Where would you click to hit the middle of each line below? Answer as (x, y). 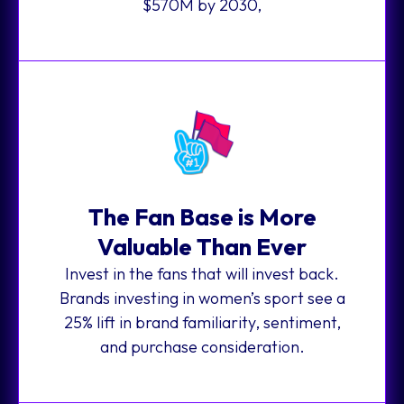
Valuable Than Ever (202, 246)
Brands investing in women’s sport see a (202, 298)
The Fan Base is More (202, 216)
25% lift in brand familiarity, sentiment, (202, 322)
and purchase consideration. (202, 346)
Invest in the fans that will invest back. (202, 273)
